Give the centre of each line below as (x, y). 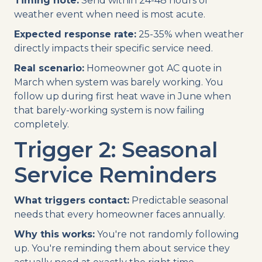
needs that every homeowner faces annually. (120, 214)
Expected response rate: (75, 34)
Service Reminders (115, 175)
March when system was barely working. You (119, 82)
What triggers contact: (72, 200)
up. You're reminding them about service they (122, 248)
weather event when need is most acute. (110, 14)
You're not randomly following (167, 234)
